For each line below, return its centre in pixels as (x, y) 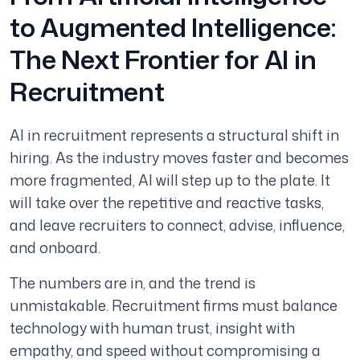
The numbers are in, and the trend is (133, 283)
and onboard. (55, 248)
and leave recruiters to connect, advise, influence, (177, 225)
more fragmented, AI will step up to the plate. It (170, 180)
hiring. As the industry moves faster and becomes (179, 158)
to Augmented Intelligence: (173, 27)
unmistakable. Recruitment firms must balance (174, 306)
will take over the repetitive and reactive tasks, (167, 203)
